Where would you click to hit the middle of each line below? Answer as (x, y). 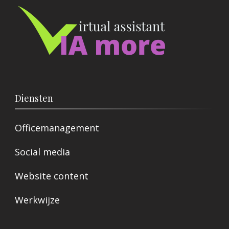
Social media (42, 152)
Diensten (34, 98)
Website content (52, 176)
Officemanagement (57, 128)
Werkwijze (37, 200)
